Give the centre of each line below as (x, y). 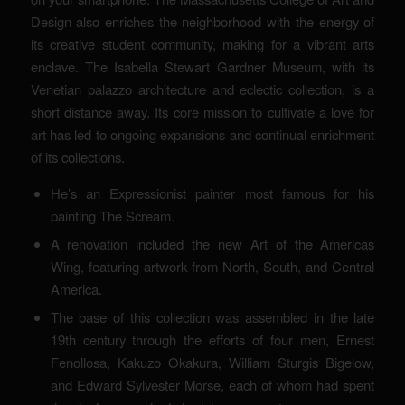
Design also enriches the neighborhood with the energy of (202, 21)
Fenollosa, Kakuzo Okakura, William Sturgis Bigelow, (212, 363)
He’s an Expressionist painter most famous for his (212, 193)
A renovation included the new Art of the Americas (212, 244)
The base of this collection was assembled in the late (212, 317)
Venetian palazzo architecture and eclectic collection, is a (202, 89)
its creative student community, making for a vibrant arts (202, 43)
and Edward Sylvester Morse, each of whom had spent (212, 385)
